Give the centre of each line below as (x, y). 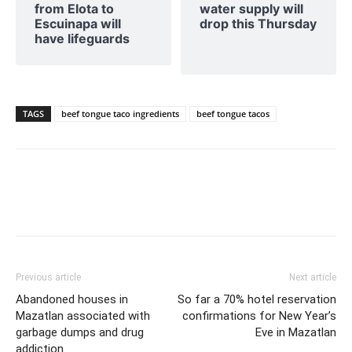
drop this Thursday (258, 23)
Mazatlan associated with (83, 315)
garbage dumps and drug (80, 332)
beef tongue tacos (233, 113)
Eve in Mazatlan (296, 332)
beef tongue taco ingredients (120, 113)
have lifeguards (82, 38)
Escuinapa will (78, 23)
